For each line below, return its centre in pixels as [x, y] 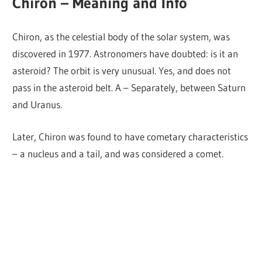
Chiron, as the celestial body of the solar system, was [121, 37]
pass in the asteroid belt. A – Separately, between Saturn [129, 88]
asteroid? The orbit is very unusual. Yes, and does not [122, 71]
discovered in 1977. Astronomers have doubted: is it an [125, 54]
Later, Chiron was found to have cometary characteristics [130, 136]
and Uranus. [37, 105]
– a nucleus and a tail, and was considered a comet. [118, 153]
